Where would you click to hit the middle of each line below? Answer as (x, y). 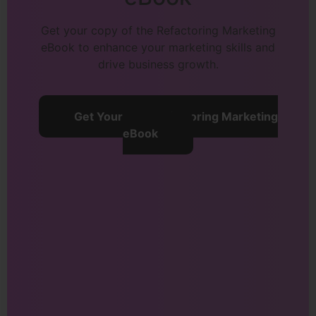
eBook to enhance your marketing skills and (158, 47)
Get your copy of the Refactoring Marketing (158, 30)
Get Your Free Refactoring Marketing (176, 116)
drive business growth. (158, 64)
